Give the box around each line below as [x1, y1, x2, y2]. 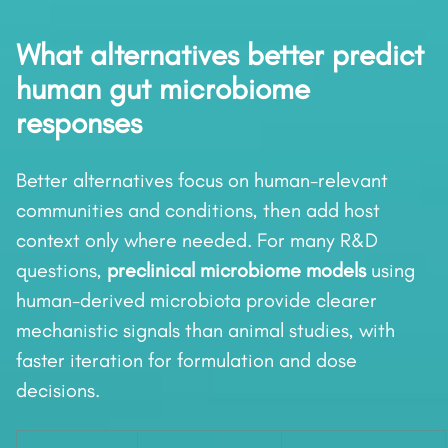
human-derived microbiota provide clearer [16, 288, 377, 313]
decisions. [16, 378, 100, 403]
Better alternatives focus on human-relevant [16, 168, 388, 193]
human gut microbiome [16, 71, 310, 108]
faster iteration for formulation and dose [16, 348, 357, 373]
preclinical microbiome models [107, 258, 366, 283]
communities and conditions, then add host [16, 198, 380, 223]
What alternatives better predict [16, 37, 424, 74]
